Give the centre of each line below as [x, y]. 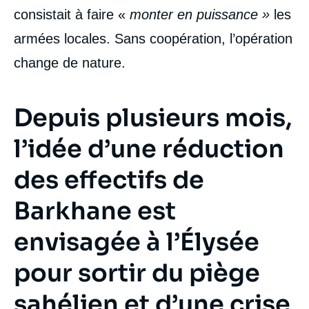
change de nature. [70, 62]
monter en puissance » [200, 14]
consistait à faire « [72, 14]
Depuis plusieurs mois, [153, 118]
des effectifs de [109, 180]
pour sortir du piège [137, 273]
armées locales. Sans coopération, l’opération [153, 38]
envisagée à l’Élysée [137, 242]
